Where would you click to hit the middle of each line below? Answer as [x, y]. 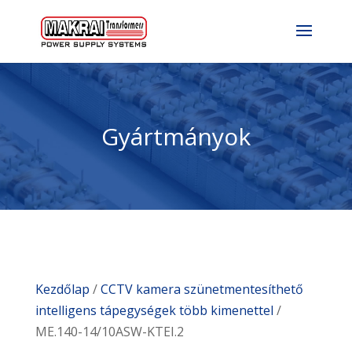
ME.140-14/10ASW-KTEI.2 [109, 332]
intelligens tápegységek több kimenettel [154, 310]
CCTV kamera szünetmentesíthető [202, 289]
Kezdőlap [62, 289]
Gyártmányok [176, 136]
